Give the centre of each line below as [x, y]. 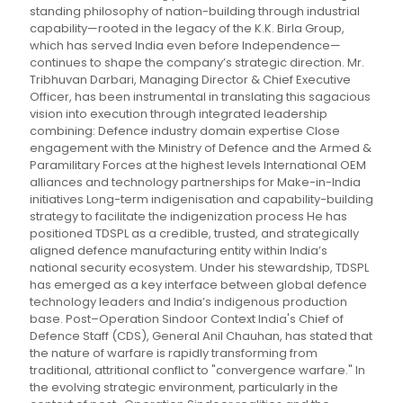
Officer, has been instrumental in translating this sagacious [200, 97]
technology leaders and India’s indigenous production [188, 302]
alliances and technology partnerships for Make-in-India [195, 183]
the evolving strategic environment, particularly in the [184, 388]
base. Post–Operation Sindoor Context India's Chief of [187, 319]
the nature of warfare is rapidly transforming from [174, 354]
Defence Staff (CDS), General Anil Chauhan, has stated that [201, 336]
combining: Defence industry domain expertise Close [185, 131]
